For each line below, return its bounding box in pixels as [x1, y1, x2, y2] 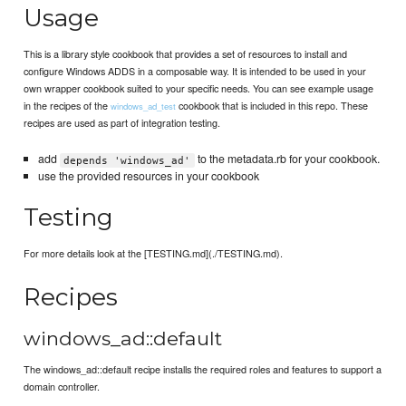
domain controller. [24, 379, 101, 394]
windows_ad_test [111, 100, 177, 113]
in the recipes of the [24, 98, 111, 113]
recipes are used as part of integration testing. [24, 115, 221, 130]
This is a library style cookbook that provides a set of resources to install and [24, 46, 348, 62]
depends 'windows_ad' [63, 154, 191, 167]
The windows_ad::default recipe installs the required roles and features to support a [24, 362, 382, 377]
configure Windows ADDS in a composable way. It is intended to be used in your [24, 63, 367, 79]
